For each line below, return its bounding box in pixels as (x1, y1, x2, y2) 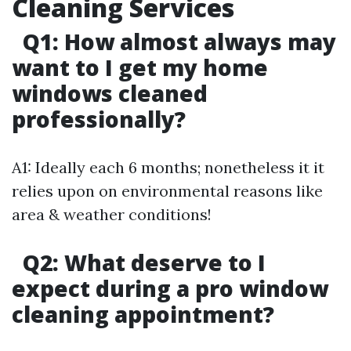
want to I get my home (12, 52, 268, 82)
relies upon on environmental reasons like (12, 181, 323, 201)
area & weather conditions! (12, 204, 212, 224)
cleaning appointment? (12, 299, 274, 329)
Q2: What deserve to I (17, 248, 266, 277)
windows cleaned (12, 78, 208, 108)
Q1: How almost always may (17, 27, 336, 56)
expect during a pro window (12, 273, 328, 303)
